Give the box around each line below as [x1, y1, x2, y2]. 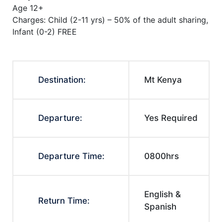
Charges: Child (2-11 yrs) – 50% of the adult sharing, [12, 15, 208, 25]
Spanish [144, 202, 176, 212]
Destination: [38, 75, 86, 85]
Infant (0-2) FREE [12, 27, 77, 37]
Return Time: [38, 196, 90, 206]
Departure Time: [38, 151, 105, 161]
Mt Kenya [144, 75, 182, 85]
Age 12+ [12, 3, 44, 13]
